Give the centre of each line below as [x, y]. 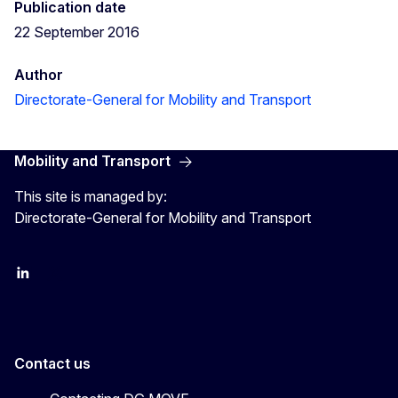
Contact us [52, 363]
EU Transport [52, 280]
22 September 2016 [77, 32]
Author [39, 74]
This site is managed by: [91, 196]
